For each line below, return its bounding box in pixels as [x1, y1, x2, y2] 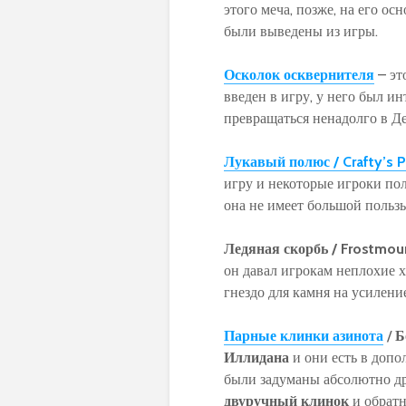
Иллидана [224, 348, 289, 366]
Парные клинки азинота [224, 326, 383, 344]
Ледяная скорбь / [224, 239, 341, 257]
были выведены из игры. [224, 22, 378, 40]
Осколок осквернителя [224, 65, 374, 83]
